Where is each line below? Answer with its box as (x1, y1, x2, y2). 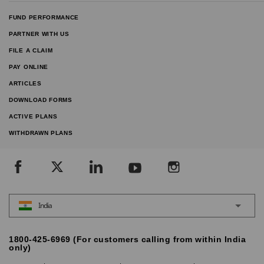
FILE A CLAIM (9, 47, 53, 54)
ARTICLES (9, 80, 42, 87)
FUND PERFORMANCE (9, 14, 80, 21)
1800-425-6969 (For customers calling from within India (9, 234, 246, 244)
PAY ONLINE (9, 63, 48, 70)
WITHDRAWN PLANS (9, 129, 73, 136)
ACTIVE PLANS (9, 113, 58, 120)
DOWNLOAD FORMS (9, 96, 72, 103)
